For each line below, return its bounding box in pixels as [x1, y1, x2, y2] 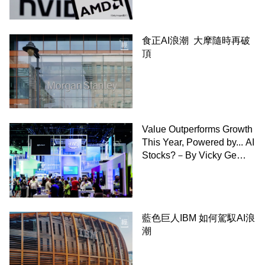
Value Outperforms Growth [142, 124, 253, 134]
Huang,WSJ [142, 163, 193, 173]
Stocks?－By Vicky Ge [142, 150, 237, 160]
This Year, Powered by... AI [142, 137, 254, 147]
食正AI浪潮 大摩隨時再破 [142, 35, 250, 46]
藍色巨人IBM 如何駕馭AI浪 [142, 212, 255, 223]
